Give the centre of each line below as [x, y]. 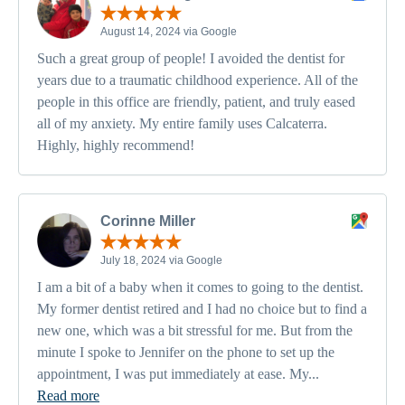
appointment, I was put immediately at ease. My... [178, 373]
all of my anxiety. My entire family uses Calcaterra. [182, 124]
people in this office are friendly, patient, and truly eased [196, 102]
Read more [68, 395]
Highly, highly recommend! [116, 146]
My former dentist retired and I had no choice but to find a [202, 308]
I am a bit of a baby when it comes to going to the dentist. [200, 287]
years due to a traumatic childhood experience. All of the [198, 80]
